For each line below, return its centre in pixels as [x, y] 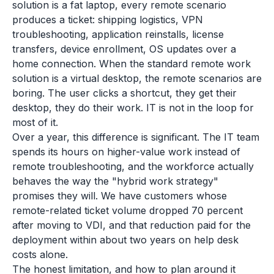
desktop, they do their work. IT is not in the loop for [133, 108]
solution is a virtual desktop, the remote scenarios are [137, 78]
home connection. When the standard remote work [131, 64]
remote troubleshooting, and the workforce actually [133, 166]
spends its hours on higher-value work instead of [126, 152]
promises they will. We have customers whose [120, 196]
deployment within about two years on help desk [125, 240]
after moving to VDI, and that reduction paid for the [131, 225]
